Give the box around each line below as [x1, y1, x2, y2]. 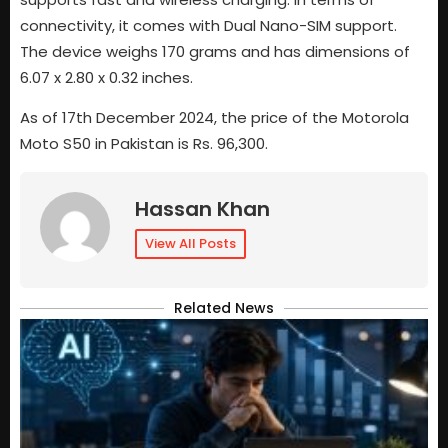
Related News [174, 297, 274, 318]
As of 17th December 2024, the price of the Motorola [20, 107, 409, 129]
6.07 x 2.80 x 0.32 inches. [20, 67, 193, 88]
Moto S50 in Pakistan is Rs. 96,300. [20, 133, 268, 155]
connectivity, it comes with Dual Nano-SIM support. [20, 15, 397, 36]
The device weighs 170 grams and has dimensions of [20, 41, 410, 62]
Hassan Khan [135, 194, 270, 223]
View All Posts [145, 233, 236, 253]
